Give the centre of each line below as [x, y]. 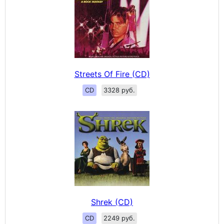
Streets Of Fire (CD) [112, 74]
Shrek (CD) [112, 202]
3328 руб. [119, 90]
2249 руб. [119, 218]
